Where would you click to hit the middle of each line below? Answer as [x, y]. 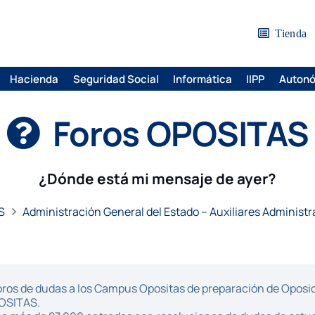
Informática [202, 79]
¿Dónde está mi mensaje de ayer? [157, 179]
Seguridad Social [116, 79]
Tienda [291, 33]
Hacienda [34, 79]
